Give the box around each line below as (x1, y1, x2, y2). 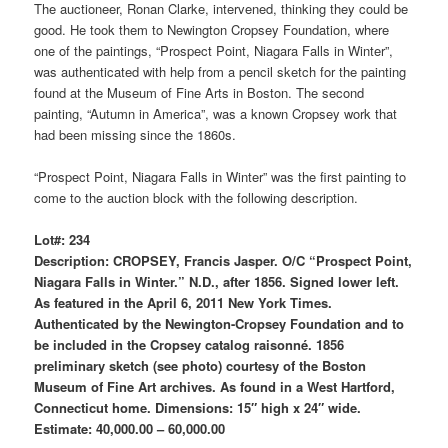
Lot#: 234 (34, 230, 91, 250)
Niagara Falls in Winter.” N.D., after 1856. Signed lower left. (34, 272, 400, 292)
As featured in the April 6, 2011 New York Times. (34, 293, 333, 313)
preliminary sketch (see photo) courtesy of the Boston (34, 356, 367, 376)
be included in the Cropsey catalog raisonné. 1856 (34, 335, 345, 355)
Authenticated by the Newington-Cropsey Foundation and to (34, 314, 405, 334)
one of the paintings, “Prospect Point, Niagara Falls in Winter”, (34, 41, 394, 61)
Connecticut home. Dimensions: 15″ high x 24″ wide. (34, 398, 362, 418)
